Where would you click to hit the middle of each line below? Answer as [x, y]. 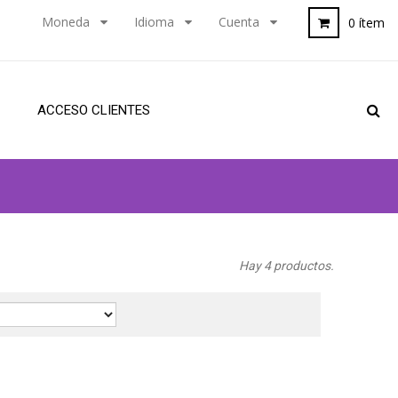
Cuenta [239, 22]
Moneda [66, 22]
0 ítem [366, 23]
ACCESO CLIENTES [94, 110]
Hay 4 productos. [287, 266]
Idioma [154, 22]
